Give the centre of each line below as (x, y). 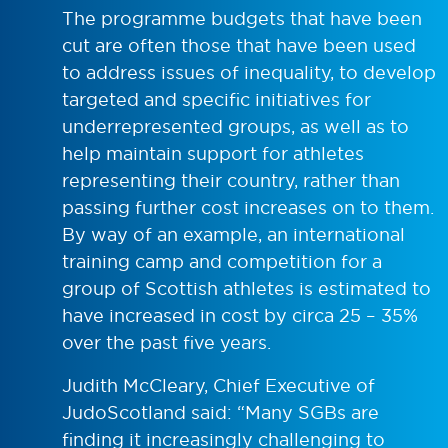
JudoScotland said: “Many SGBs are (220, 412)
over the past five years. (166, 342)
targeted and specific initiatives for (216, 99)
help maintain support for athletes (213, 153)
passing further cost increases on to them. (248, 207)
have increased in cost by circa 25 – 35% (240, 315)
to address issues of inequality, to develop (249, 72)
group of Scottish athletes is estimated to (246, 288)
